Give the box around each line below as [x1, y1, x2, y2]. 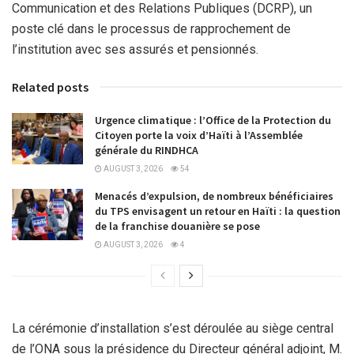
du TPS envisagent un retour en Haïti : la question [95, 204, 341, 219]
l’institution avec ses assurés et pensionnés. [12, 42, 258, 58]
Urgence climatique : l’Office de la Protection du [95, 113, 331, 128]
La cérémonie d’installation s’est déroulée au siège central [12, 321, 333, 337]
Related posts [12, 79, 88, 96]
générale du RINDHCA [95, 143, 198, 158]
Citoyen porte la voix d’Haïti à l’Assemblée [95, 128, 303, 143]
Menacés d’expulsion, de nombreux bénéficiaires [95, 189, 333, 204]
